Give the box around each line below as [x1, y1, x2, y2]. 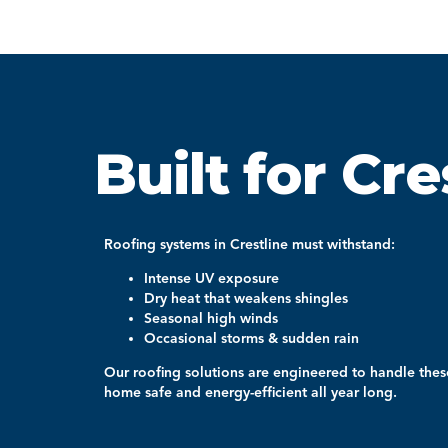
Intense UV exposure [144, 270, 279, 287]
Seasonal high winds [144, 310, 278, 327]
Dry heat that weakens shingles [144, 290, 348, 307]
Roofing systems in [104, 236, 230, 253]
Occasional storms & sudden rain [144, 330, 359, 347]
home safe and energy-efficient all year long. [104, 384, 397, 401]
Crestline [230, 236, 288, 253]
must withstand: [288, 236, 395, 253]
